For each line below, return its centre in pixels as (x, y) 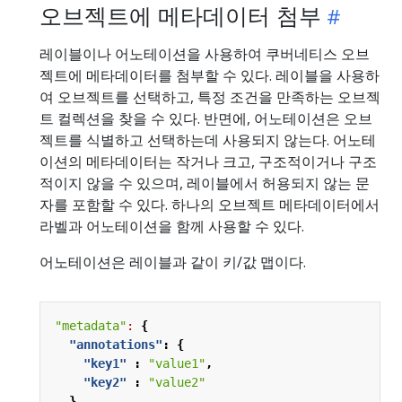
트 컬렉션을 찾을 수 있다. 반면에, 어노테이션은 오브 (206, 118)
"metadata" (91, 325)
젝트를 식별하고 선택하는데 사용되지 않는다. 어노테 (208, 140)
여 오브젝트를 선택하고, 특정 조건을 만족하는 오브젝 (210, 96)
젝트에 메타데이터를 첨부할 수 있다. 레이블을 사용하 (210, 75)
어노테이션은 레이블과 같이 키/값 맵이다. (173, 262)
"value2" (177, 382)
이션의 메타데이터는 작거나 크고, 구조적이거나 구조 (208, 161)
